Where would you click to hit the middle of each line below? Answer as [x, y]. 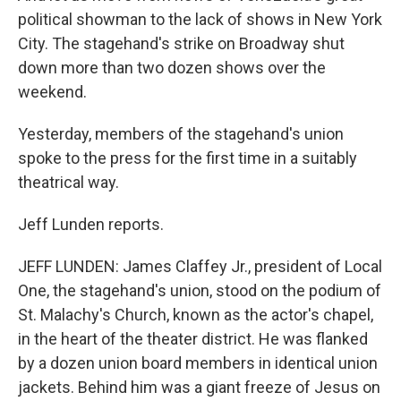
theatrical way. [68, 182]
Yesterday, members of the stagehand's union [181, 134]
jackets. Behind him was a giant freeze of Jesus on [199, 387]
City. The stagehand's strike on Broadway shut [181, 43]
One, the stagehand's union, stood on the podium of [200, 290]
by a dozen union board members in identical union [198, 363]
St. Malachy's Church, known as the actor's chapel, [196, 315]
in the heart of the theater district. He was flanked [193, 339]
